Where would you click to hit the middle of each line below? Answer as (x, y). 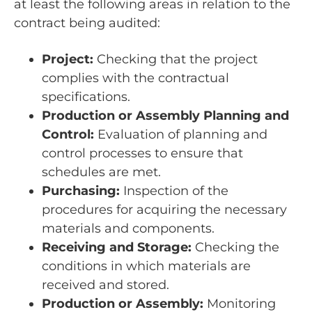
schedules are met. (101, 172)
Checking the (235, 248)
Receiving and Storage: (117, 248)
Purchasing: (81, 191)
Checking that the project (175, 60)
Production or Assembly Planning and (165, 116)
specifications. (86, 97)
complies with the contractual (135, 78)
